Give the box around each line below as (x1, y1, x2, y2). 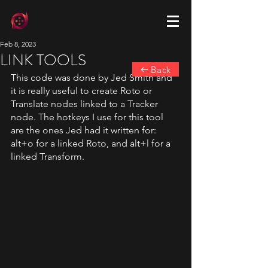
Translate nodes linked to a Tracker (11, 98, 160, 109)
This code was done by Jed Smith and (11, 72, 175, 83)
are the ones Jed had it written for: (11, 124, 159, 136)
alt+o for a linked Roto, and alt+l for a (11, 138, 173, 149)
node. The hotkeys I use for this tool (11, 111, 166, 123)
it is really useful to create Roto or (11, 85, 154, 96)
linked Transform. (11, 151, 84, 162)
